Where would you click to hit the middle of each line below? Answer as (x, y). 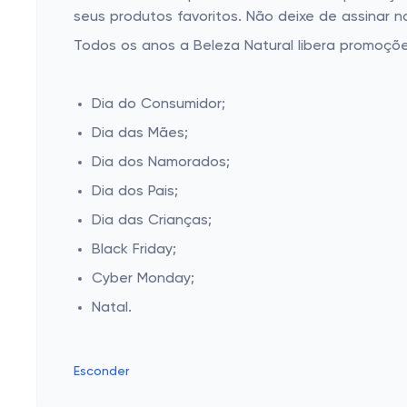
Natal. (112, 308)
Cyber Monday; (143, 279)
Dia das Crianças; (152, 221)
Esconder (101, 372)
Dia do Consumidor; (159, 104)
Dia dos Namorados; (161, 163)
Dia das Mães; (140, 134)
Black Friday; (134, 250)
